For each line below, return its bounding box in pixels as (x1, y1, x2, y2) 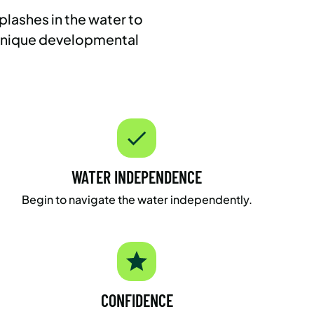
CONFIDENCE (100, 289, 173, 310)
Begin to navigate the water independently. (21, 191, 252, 207)
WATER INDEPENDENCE (71, 166, 203, 187)
